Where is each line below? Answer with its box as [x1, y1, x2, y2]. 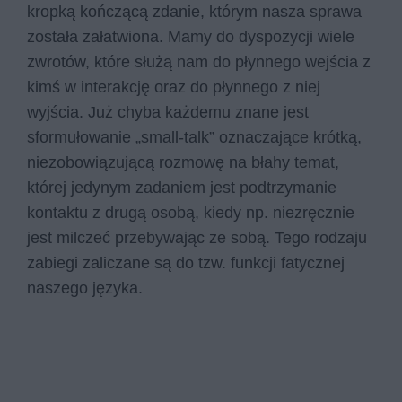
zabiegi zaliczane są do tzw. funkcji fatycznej [27, 254, 345, 272]
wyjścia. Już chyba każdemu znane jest [27, 103, 309, 121]
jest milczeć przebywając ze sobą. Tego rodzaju [27, 229, 367, 247]
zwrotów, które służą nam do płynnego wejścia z [27, 53, 371, 71]
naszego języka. [27, 279, 143, 297]
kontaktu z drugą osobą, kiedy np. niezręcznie [27, 204, 354, 222]
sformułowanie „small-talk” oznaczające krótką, [27, 128, 362, 146]
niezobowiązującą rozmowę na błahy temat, [27, 153, 339, 171]
